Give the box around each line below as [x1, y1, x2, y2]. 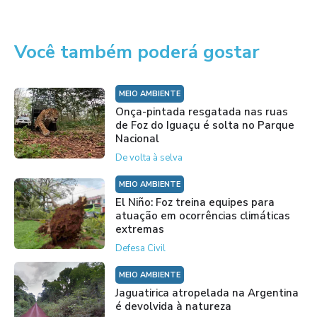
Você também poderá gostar [14, 39, 260, 64]
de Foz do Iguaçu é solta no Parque [115, 117, 294, 132]
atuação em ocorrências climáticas [115, 208, 290, 223]
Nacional [115, 131, 159, 146]
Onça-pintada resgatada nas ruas [115, 104, 288, 119]
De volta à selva [115, 151, 183, 164]
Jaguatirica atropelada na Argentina [115, 285, 299, 300]
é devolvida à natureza [115, 299, 231, 313]
